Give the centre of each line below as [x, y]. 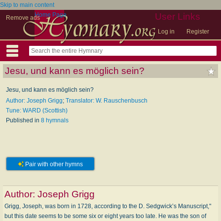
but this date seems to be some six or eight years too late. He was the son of [105, 216]
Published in [23, 120]
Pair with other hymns [53, 165]
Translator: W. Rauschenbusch [107, 101]
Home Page [51, 15]
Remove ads [23, 18]
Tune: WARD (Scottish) [37, 110]
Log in [166, 32]
